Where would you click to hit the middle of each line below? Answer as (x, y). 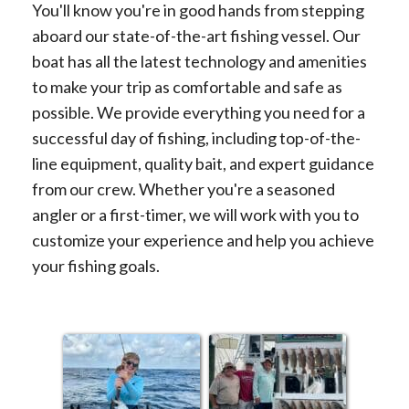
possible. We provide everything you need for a (199, 112)
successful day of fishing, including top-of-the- (196, 138)
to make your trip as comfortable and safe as (187, 87)
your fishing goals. (96, 266)
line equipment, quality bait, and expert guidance (203, 163)
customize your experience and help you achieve (203, 240)
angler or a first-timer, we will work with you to (195, 215)
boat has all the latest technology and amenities (199, 61)
